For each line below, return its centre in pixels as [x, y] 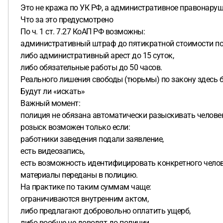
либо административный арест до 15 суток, [97, 56]
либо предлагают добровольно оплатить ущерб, [106, 211]
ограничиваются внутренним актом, [84, 199]
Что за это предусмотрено [67, 20]
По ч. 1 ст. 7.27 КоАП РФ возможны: [83, 32]
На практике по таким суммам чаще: [86, 187]
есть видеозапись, [53, 151]
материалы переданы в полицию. [79, 175]
